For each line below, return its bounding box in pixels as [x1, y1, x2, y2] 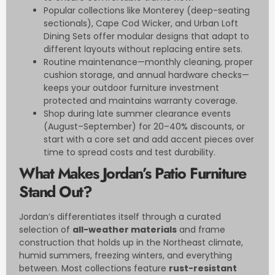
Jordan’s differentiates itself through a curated [19, 211, 221, 223]
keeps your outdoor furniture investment [44, 82, 219, 95]
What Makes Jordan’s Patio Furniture [19, 162, 246, 185]
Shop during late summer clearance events [44, 107, 231, 120]
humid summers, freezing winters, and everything [19, 249, 232, 262]
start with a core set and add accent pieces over [44, 133, 254, 146]
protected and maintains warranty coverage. [44, 95, 238, 107]
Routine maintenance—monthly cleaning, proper [44, 56, 253, 69]
